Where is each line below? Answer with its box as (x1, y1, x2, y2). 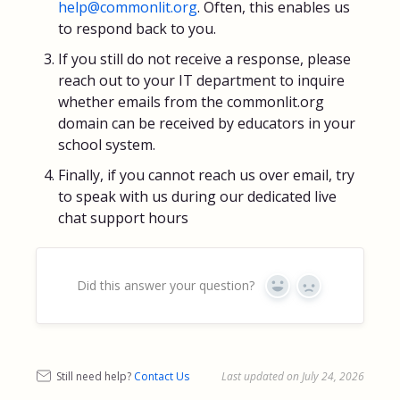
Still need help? (56, 369, 134, 385)
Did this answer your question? (77, 277, 254, 295)
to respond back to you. (58, 19, 216, 39)
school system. (58, 135, 155, 155)
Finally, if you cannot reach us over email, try (58, 165, 354, 186)
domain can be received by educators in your (58, 113, 355, 134)
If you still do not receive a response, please (58, 49, 351, 70)
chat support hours (58, 208, 188, 229)
